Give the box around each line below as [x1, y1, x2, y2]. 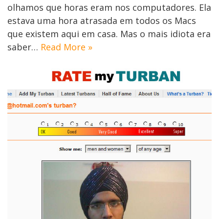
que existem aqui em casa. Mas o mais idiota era [7, 27, 211, 40]
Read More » [41, 41, 92, 53]
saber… [7, 41, 41, 53]
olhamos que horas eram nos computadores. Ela [7, 1, 211, 13]
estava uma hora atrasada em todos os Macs [7, 14, 196, 26]
